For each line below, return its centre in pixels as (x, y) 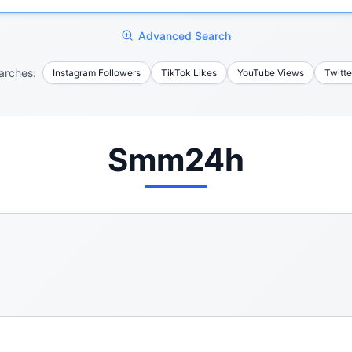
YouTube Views (270, 72)
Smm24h (176, 159)
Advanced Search (185, 35)
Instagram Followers (96, 72)
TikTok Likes (189, 72)
